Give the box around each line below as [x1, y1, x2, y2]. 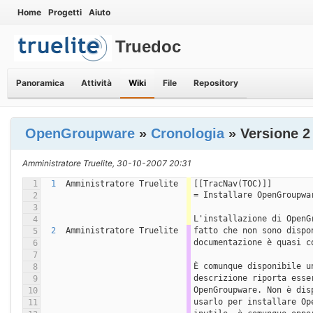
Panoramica [16, 77, 64, 88]
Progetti [48, 7, 82, 17]
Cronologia [151, 125, 224, 141]
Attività [81, 77, 112, 88]
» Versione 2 [224, 125, 310, 141]
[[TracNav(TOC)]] [194, 178, 272, 189]
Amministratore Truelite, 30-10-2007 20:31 [22, 157, 191, 168]
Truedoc [115, 36, 181, 56]
